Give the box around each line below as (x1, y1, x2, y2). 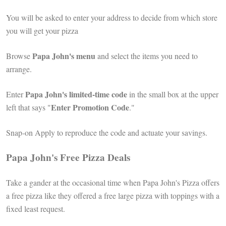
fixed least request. (6, 203, 65, 214)
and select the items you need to (95, 50, 198, 62)
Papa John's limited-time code (25, 88, 127, 100)
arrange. (6, 64, 34, 75)
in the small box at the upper (127, 89, 218, 100)
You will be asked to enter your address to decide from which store (6, 12, 217, 23)
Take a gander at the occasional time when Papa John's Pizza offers (6, 177, 219, 188)
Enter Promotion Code (51, 101, 129, 114)
